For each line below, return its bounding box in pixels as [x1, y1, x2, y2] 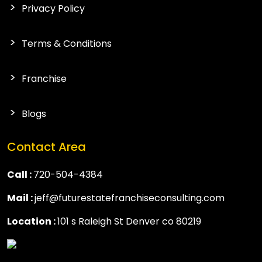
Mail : [7, 191, 35, 205]
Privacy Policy [22, 2, 85, 16]
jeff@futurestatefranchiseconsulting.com [35, 191, 225, 205]
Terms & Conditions [22, 37, 112, 51]
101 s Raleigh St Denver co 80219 [57, 215, 201, 229]
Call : [7, 168, 33, 182]
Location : [7, 215, 57, 229]
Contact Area [7, 139, 86, 156]
